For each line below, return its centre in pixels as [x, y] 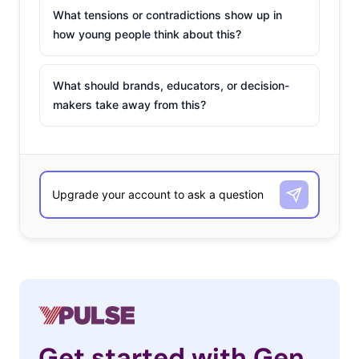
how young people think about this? [147, 34]
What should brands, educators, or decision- [171, 85]
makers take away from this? [129, 104]
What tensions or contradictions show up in [167, 14]
